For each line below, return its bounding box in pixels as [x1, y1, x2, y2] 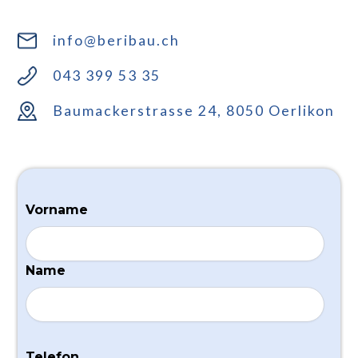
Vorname [26, 201, 89, 217]
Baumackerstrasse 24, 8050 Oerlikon [53, 102, 336, 120]
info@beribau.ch [53, 32, 181, 50]
